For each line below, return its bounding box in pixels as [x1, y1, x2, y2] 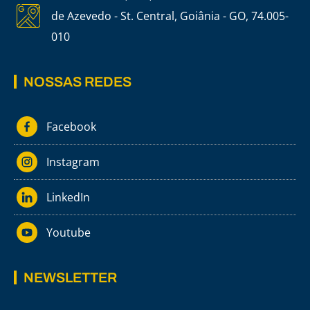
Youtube [46, 225, 91, 241]
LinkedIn [46, 190, 90, 206]
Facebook [46, 119, 96, 135]
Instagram [46, 154, 100, 170]
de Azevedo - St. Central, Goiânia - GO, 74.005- [51, 8, 289, 24]
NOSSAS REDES [24, 74, 131, 90]
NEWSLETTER [24, 270, 117, 286]
